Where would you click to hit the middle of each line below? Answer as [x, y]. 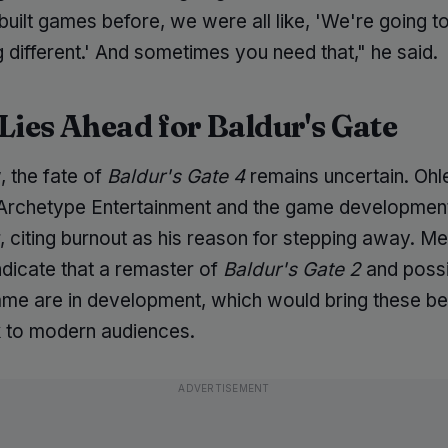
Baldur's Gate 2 [292, 269]
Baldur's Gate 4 [176, 176]
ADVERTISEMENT [224, 388]
